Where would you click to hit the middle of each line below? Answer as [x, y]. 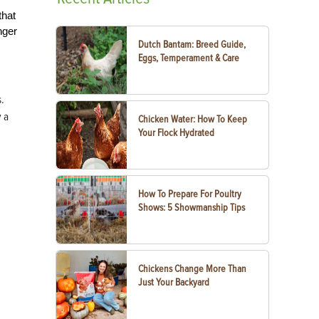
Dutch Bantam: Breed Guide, [192, 45]
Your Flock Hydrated [177, 133]
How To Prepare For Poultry [190, 194]
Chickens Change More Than [193, 269]
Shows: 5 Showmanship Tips [192, 208]
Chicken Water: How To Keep [193, 119]
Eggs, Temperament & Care [189, 58]
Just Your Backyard [174, 282]
